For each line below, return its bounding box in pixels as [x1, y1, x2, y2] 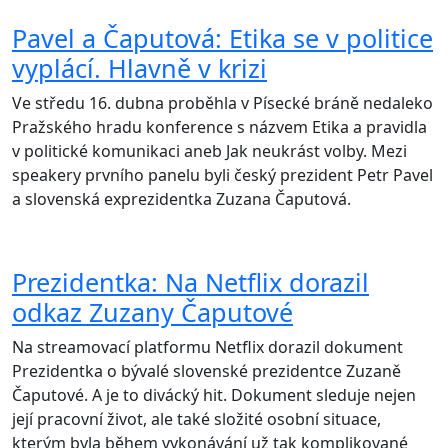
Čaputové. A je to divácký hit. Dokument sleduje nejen [12, 384, 416, 407]
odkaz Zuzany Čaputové [12, 295, 293, 330]
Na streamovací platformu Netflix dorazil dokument [12, 336, 403, 359]
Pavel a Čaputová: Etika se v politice [12, 21, 433, 56]
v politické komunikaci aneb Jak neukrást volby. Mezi [12, 140, 407, 163]
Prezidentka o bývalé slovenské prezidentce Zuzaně [12, 360, 401, 383]
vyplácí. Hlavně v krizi [12, 51, 267, 86]
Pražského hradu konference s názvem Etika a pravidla [12, 116, 427, 139]
